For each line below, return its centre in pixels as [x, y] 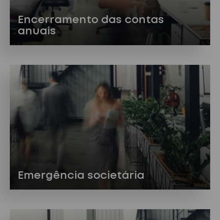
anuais [37, 32]
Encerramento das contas [91, 20]
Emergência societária [81, 176]
